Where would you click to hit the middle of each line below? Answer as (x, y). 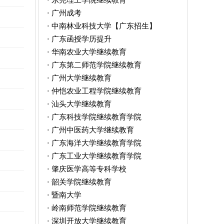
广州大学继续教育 (81, 78)
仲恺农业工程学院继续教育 (96, 91)
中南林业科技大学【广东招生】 (104, 26)
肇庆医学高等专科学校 (89, 169)
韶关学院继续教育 (81, 182)
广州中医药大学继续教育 (92, 130)
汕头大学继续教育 (81, 104)
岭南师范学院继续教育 (89, 208)
